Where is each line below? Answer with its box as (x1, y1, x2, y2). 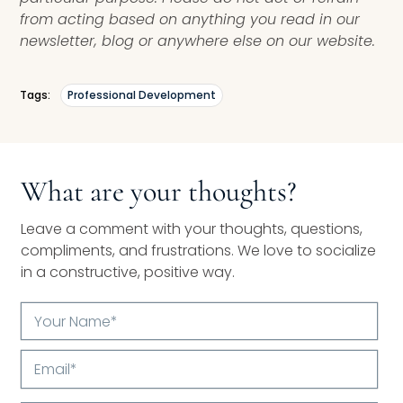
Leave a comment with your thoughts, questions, (21, 218, 363, 239)
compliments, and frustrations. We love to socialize (21, 239, 377, 261)
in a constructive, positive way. (21, 261, 236, 282)
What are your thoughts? (21, 173, 298, 209)
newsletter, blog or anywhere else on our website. (20, 30, 376, 51)
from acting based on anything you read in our (20, 8, 361, 30)
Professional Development (67, 86, 217, 103)
